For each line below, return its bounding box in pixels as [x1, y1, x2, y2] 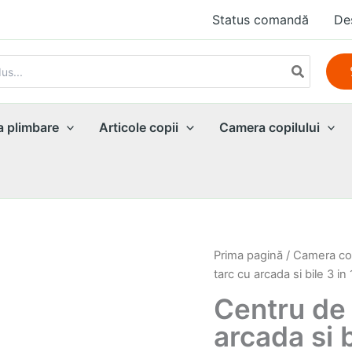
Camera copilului [218, 119, 320, 135]
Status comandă [212, 12, 309, 27]
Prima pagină [214, 248, 283, 262]
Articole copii [99, 119, 179, 135]
